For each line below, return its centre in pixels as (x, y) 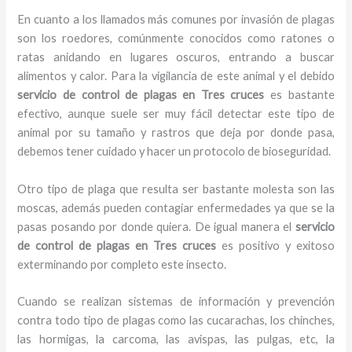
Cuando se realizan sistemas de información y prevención (176, 302)
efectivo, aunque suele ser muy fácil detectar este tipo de (176, 114)
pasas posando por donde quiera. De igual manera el (156, 226)
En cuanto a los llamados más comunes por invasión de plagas (176, 20)
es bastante (302, 95)
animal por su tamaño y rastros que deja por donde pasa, (176, 133)
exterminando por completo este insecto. (122, 264)
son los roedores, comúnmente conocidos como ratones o (176, 38)
